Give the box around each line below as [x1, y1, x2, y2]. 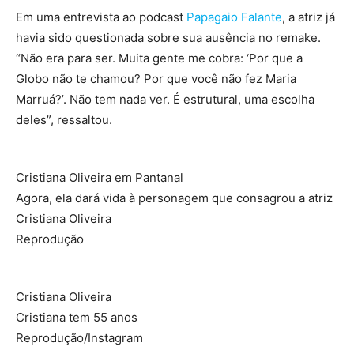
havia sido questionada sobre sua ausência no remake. [16, 29, 321, 45]
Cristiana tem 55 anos [16, 309, 137, 325]
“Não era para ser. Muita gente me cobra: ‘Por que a [16, 50, 303, 66]
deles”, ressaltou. [16, 111, 112, 127]
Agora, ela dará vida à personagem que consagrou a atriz [16, 190, 333, 205]
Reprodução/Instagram [16, 330, 143, 345]
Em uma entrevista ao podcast [16, 9, 186, 24]
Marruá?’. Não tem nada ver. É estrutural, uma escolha [16, 91, 314, 107]
